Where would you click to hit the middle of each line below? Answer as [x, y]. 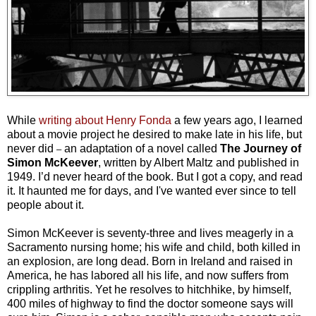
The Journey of [261, 149]
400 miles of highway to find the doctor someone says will [150, 304]
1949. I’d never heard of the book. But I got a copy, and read [155, 177]
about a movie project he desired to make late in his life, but [154, 135]
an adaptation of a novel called [142, 149]
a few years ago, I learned [238, 121]
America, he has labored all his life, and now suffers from [148, 276]
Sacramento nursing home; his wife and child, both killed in [154, 248]
